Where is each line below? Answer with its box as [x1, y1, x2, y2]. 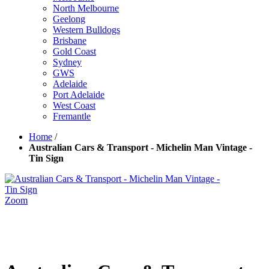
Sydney [53, 57, 82, 67]
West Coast [53, 100, 95, 110]
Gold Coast [53, 46, 96, 56]
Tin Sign [29, 153, 64, 163]
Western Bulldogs [53, 25, 120, 35]
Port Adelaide [53, 89, 104, 100]
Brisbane [53, 35, 86, 46]
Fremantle [53, 111, 91, 121]
